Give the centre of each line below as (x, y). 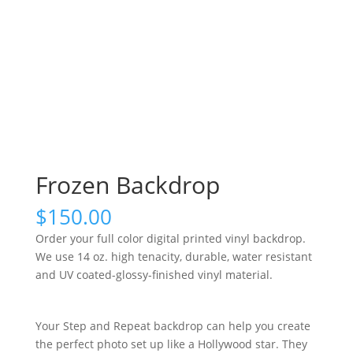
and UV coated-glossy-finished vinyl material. (154, 275)
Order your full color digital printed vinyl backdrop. (170, 238)
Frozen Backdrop (127, 185)
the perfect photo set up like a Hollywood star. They (171, 344)
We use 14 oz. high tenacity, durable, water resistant (173, 256)
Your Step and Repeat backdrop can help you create (173, 326)
